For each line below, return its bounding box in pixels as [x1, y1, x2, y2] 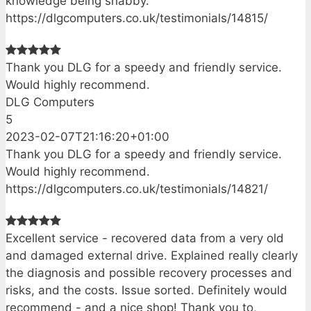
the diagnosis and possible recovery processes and [6, 265, 292, 280]
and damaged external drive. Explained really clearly [6, 248, 298, 262]
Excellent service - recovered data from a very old [6, 230, 284, 245]
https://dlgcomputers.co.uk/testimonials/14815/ [6, 11, 268, 26]
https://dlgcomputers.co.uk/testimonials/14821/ [6, 182, 268, 196]
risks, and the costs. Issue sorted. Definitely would [6, 283, 287, 297]
